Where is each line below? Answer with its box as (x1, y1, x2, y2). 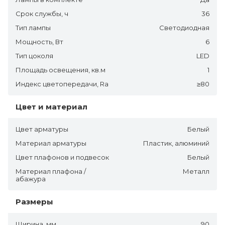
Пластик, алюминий (143, 139, 209, 147)
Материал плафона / (16, 167, 86, 175)
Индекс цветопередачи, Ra (16, 79, 108, 88)
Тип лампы (16, 23, 51, 32)
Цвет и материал (16, 101, 87, 111)
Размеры (16, 196, 53, 206)
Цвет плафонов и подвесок (16, 153, 109, 161)
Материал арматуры (16, 139, 86, 147)
